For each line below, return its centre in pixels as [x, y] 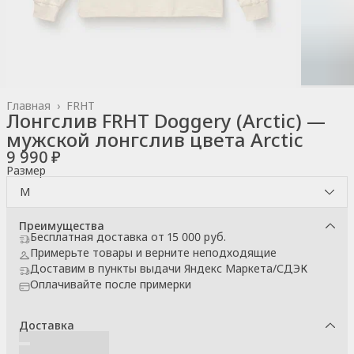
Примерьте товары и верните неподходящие [153, 252]
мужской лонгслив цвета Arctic [155, 139]
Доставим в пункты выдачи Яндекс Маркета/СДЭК [169, 268]
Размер [26, 170]
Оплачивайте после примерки [111, 284]
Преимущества [62, 225]
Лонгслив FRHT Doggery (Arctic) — [166, 120]
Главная [28, 105]
